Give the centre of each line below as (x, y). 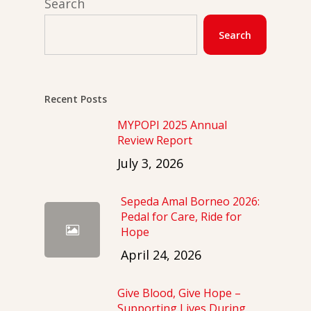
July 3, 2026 (150, 163)
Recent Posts (76, 99)
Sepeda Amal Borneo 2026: (190, 201)
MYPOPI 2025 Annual (172, 125)
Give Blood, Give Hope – (179, 293)
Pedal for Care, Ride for (181, 217)
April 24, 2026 (161, 255)
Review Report (155, 140)
